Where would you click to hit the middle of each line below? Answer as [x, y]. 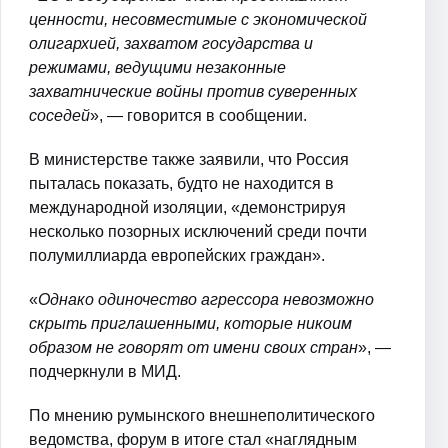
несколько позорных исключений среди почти [198, 231]
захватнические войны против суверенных [193, 91]
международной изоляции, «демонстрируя [187, 207]
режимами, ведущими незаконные [157, 67]
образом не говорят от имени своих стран [193, 347]
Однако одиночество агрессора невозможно [206, 299]
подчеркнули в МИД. [105, 371]
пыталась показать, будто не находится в [181, 183]
